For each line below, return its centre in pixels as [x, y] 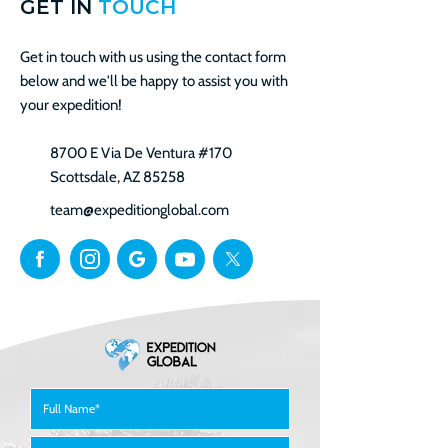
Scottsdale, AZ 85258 [117, 176]
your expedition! [71, 104]
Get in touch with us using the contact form [153, 56]
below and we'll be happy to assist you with [154, 80]
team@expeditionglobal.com [139, 209]
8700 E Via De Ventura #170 [141, 152]
